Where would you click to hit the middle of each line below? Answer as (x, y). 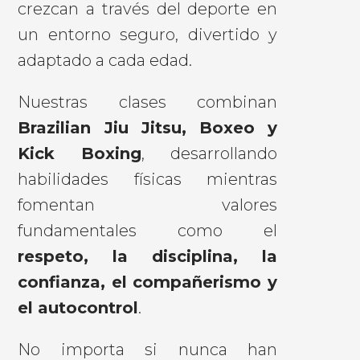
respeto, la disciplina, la (147, 256)
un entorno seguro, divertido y (147, 34)
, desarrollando (209, 153)
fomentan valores (147, 205)
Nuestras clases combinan (147, 102)
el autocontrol (78, 307)
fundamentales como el (147, 230)
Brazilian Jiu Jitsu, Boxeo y (147, 127)
